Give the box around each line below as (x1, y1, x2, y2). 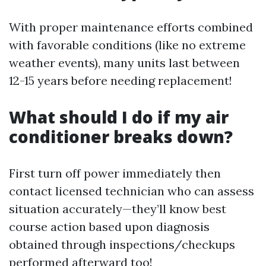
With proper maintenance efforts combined (9, 20, 253, 35)
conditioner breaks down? (9, 125, 233, 148)
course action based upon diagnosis (9, 219, 210, 235)
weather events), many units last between (9, 55, 240, 71)
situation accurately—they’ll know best (9, 201, 226, 217)
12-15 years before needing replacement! (9, 73, 232, 88)
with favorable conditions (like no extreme (9, 37, 246, 53)
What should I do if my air (9, 106, 229, 129)
